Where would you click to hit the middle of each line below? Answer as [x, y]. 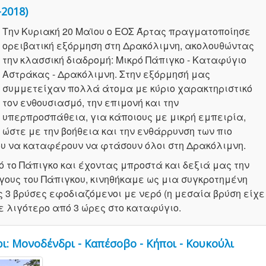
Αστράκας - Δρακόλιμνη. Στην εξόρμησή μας [106, 74]
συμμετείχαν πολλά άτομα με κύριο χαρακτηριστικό [127, 88]
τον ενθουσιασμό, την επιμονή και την [91, 103]
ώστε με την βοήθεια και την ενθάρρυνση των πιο [117, 131]
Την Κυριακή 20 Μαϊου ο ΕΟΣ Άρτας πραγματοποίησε [126, 31]
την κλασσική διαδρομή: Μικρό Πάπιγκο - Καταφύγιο [124, 60]
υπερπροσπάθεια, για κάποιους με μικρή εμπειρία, [124, 117]
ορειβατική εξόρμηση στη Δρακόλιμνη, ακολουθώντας [128, 46]
